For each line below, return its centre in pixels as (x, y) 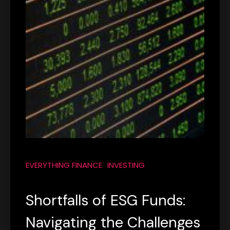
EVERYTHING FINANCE (64, 165)
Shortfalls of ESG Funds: (106, 200)
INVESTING (126, 165)
